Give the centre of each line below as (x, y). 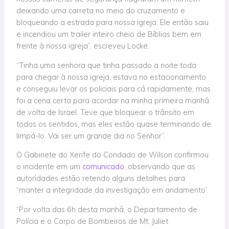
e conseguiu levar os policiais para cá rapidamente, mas (114, 88)
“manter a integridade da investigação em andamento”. (113, 190)
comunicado (104, 167)
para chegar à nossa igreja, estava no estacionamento (111, 77)
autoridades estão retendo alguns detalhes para (101, 178)
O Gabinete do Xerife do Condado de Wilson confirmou (113, 155)
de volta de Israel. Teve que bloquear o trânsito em (106, 112)
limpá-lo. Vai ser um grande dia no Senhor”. (91, 135)
